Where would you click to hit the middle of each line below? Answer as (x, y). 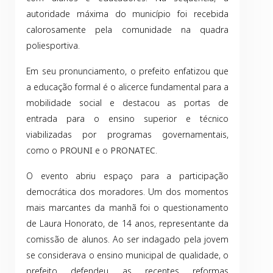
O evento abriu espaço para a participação (127, 176)
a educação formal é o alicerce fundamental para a (127, 87)
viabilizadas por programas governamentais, (127, 134)
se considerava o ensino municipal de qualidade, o (127, 255)
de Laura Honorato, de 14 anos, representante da (127, 223)
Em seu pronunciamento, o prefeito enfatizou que (127, 71)
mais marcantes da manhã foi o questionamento (127, 207)
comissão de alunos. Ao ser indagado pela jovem (127, 239)
